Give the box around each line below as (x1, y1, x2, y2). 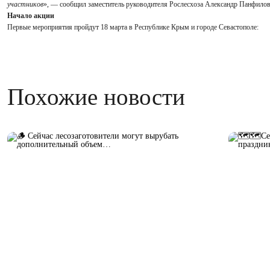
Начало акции (7, 11, 54, 20)
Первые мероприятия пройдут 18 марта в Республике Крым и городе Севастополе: (7, 22, 259, 31)
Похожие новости (7, 83, 185, 110)
